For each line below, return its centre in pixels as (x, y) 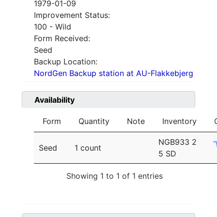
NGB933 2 (178, 142)
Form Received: (62, 39)
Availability (54, 100)
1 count (88, 148)
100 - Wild (53, 27)
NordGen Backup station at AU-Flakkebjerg (114, 73)
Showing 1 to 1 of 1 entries (115, 176)
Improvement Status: (72, 15)
